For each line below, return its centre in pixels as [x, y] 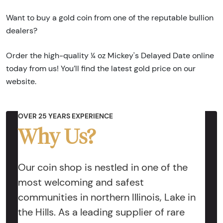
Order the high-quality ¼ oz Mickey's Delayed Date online [110, 55]
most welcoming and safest [81, 182]
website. [21, 81]
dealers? [22, 30]
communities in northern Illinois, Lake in [107, 197]
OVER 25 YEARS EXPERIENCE [65, 116]
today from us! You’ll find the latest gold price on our [101, 68]
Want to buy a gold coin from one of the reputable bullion [110, 17]
